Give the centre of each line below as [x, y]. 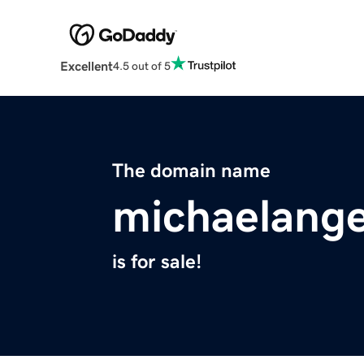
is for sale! [157, 262]
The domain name [191, 171]
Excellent [86, 66]
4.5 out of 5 [141, 65]
